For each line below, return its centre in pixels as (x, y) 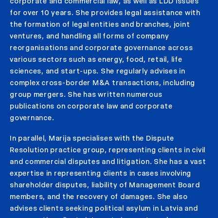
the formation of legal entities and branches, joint (100, 24)
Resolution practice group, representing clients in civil (108, 150)
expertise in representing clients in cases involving (100, 173)
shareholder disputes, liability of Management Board (105, 185)
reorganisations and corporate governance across (101, 47)
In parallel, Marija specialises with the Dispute (92, 138)
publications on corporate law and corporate (91, 106)
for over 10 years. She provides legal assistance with (105, 12)
